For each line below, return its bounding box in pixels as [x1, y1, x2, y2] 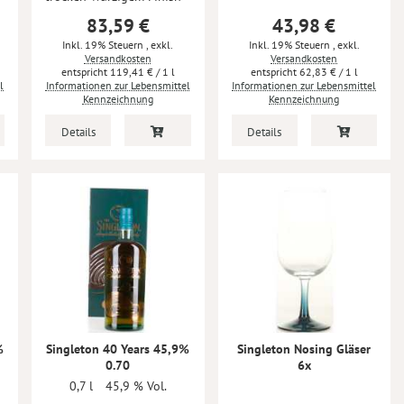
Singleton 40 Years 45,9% [46, 340, 190, 357]
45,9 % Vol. [105, 377, 167, 394]
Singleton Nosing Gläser [237, 340, 372, 357]
